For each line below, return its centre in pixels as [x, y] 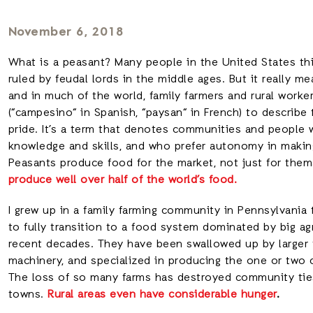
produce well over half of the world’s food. [122, 180]
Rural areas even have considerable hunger [162, 295]
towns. [28, 295]
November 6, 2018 [66, 32]
